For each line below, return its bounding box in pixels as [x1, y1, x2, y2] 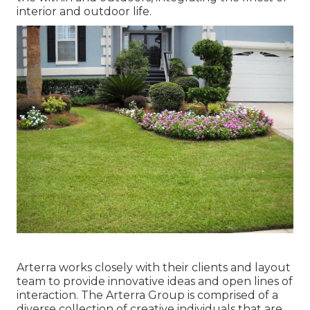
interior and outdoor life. [17, 5, 152, 19]
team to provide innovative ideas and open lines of [17, 275, 293, 289]
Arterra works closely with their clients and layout [17, 261, 291, 275]
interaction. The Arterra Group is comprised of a [17, 289, 278, 302]
